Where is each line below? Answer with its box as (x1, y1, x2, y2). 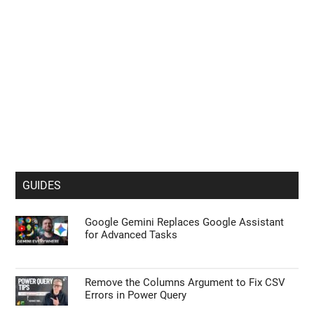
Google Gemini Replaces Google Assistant (85, 216, 285, 229)
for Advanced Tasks (85, 228, 178, 242)
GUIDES (22, 179, 62, 193)
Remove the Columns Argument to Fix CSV (85, 276, 286, 289)
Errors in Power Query (85, 289, 187, 302)
